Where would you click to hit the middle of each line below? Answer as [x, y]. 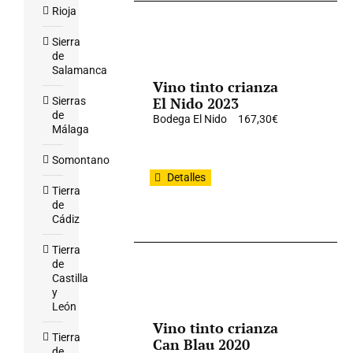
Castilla [70, 278]
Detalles [187, 177]
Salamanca [80, 70]
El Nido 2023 [196, 103]
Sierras [69, 101]
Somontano [81, 160]
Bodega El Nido [190, 119]
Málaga [71, 129]
